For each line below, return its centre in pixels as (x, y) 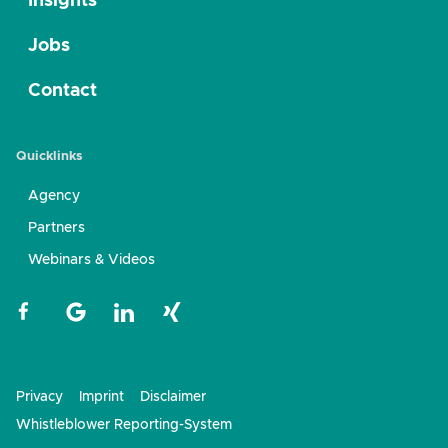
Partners (56, 228)
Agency (54, 196)
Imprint (101, 397)
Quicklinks (49, 156)
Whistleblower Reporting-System (124, 425)
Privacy (39, 397)
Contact (62, 91)
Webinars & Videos (91, 260)
